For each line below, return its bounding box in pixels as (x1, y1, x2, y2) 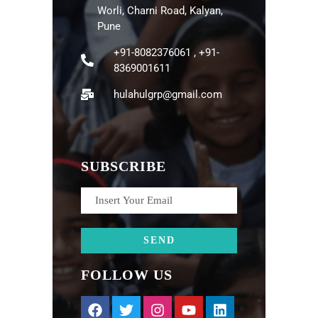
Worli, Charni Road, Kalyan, (97, 4, 223, 18)
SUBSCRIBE (81, 158, 166, 175)
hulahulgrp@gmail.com (113, 88, 222, 102)
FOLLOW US (81, 267, 172, 283)
